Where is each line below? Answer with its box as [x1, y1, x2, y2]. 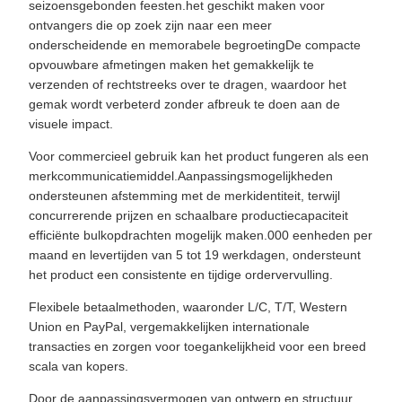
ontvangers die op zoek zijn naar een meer [29, 18, 272, 32]
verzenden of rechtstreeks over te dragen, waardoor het [29, 77, 346, 92]
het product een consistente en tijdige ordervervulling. [29, 267, 333, 282]
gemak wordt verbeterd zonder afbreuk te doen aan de [29, 97, 340, 111]
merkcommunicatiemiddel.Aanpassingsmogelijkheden [29, 169, 333, 183]
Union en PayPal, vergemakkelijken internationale [29, 319, 310, 334]
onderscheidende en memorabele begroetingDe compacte [29, 38, 361, 52]
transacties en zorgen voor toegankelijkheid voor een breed [29, 339, 366, 354]
